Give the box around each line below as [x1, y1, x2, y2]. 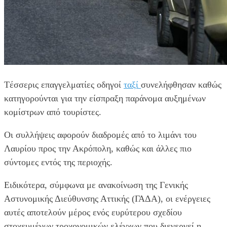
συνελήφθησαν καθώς [141, 79, 221, 90]
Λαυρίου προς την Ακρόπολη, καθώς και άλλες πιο [4, 143, 192, 154]
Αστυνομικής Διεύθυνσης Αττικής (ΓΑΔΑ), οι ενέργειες [4, 193, 210, 204]
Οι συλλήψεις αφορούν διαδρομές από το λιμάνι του [4, 129, 197, 140]
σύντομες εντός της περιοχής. [4, 157, 112, 167]
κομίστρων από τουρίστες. [4, 106, 101, 117]
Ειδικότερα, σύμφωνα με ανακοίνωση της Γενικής [4, 179, 188, 190]
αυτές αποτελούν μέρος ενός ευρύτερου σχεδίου [4, 207, 182, 217]
